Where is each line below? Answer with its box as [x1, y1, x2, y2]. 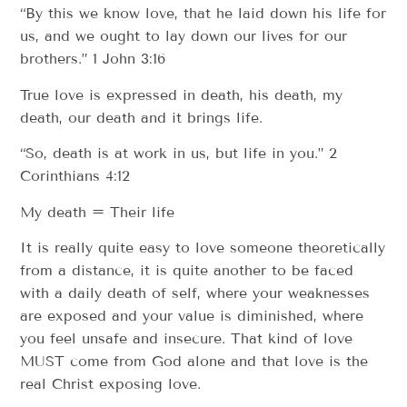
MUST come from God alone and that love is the [20, 352, 369, 370]
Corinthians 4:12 [20, 167, 131, 185]
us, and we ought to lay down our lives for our [20, 27, 348, 45]
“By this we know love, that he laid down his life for [20, 5, 387, 23]
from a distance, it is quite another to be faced [20, 261, 354, 279]
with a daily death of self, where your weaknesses [20, 283, 371, 302]
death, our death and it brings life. [20, 108, 263, 126]
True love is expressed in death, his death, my [20, 85, 343, 104]
